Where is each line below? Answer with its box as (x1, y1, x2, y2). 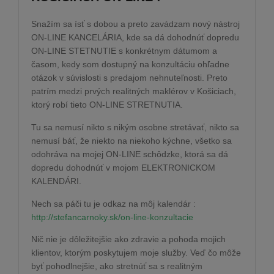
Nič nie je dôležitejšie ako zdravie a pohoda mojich (31, 234, 226, 245)
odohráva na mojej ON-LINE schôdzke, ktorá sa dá (31, 149, 228, 160)
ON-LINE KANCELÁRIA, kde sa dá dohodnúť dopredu (31, 32, 239, 43)
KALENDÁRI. (31, 176, 81, 187)
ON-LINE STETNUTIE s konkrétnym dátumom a (31, 46, 217, 56)
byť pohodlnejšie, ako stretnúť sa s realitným (31, 261, 202, 272)
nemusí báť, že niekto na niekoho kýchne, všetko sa (31, 136, 232, 146)
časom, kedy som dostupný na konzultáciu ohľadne (31, 59, 229, 70)
